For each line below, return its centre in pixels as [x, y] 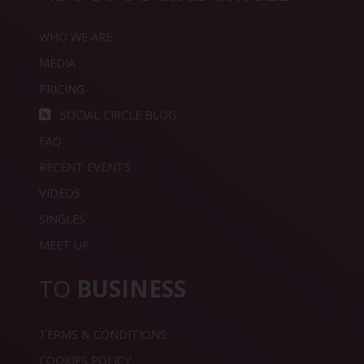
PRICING [62, 89]
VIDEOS [60, 193]
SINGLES [62, 219]
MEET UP [64, 245]
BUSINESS [131, 289]
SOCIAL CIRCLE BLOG [117, 115]
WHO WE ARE [76, 37]
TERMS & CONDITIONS [103, 334]
